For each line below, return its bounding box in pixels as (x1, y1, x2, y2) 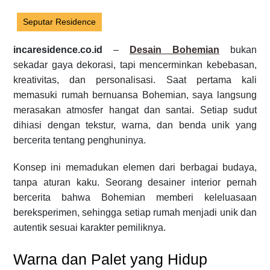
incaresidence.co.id (13, 44, 102, 55)
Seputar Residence (23, 16, 96, 27)
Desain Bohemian (130, 44, 219, 55)
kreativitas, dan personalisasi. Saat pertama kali (13, 74, 257, 85)
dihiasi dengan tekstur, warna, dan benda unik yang (13, 119, 257, 130)
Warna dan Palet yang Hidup (13, 250, 207, 268)
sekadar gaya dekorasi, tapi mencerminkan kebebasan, (13, 59, 257, 70)
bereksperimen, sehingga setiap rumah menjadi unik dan (13, 207, 257, 218)
